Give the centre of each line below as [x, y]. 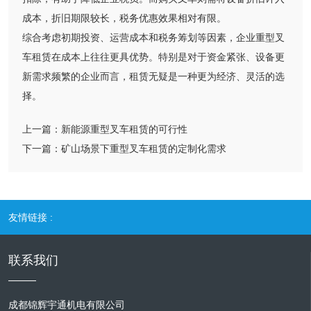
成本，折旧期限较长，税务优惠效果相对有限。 [124, 18]
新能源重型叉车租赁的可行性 [124, 129]
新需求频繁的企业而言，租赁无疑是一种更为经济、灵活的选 [153, 77]
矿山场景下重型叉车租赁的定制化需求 [144, 149]
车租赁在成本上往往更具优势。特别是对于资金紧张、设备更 [153, 57]
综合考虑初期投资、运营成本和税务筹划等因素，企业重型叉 [153, 38]
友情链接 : [31, 218]
